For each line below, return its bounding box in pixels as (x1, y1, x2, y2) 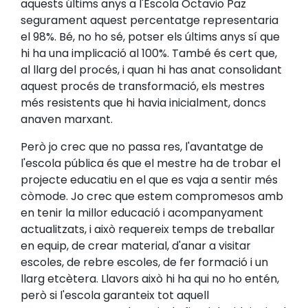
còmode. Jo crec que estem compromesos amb (21, 188, 283, 205)
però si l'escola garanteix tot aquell (21, 287, 209, 304)
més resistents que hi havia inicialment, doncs (21, 95, 266, 111)
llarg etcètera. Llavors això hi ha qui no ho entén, (21, 271, 279, 287)
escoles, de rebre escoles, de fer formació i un (21, 254, 268, 271)
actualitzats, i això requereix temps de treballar (21, 221, 275, 238)
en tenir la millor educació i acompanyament (21, 205, 263, 221)
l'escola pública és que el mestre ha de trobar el (21, 155, 280, 172)
